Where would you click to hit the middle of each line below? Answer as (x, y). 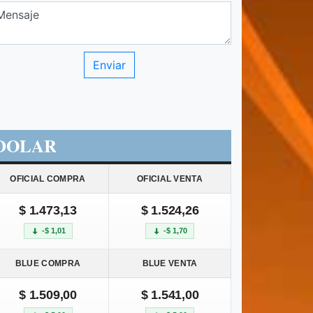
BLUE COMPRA (48, 264)
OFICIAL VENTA (170, 179)
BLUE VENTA (170, 264)
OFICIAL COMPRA (48, 179)
